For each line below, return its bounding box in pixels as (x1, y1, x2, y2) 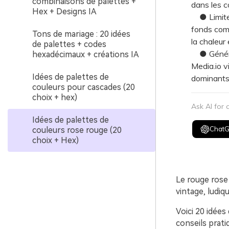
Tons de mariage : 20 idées (32, 29, 130, 39)
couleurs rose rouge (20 (32, 125, 122, 135)
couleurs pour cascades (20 (32, 82, 135, 92)
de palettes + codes (32, 39, 106, 49)
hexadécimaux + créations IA (32, 50, 139, 59)
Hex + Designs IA (32, 7, 97, 16)
